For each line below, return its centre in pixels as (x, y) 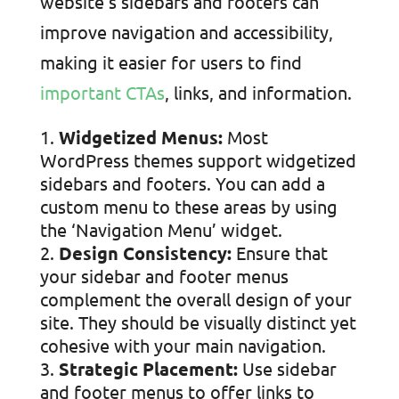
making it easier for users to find (171, 62)
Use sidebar (287, 368)
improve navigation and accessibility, (186, 32)
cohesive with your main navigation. (183, 345)
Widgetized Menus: (140, 137)
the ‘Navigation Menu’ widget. (161, 229)
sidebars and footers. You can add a (182, 183)
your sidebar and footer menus (164, 276)
